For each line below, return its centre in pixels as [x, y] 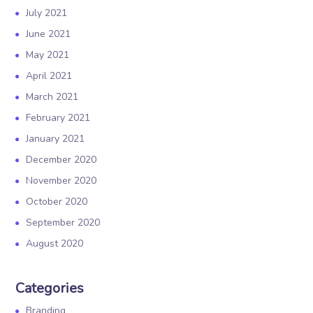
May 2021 [48, 55]
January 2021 [56, 139]
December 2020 [61, 160]
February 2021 [58, 118]
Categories [50, 288]
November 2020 [61, 181]
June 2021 [49, 34]
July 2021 [47, 13]
